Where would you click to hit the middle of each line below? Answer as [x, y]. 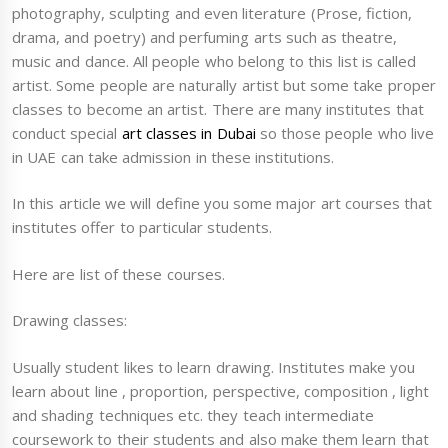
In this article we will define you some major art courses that [222, 203]
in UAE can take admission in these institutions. [173, 156]
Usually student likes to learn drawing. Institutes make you [214, 366]
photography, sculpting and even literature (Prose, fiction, [212, 12]
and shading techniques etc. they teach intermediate [193, 414]
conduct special [67, 132]
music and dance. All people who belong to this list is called [214, 60]
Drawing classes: [72, 320]
